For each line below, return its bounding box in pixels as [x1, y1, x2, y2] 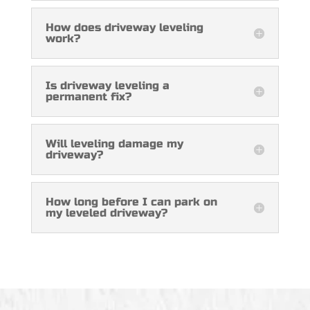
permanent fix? [45, 89, 131, 103]
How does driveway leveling [45, 20, 203, 34]
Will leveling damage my [45, 136, 183, 150]
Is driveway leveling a [45, 78, 170, 92]
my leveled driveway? [45, 206, 167, 219]
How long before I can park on [45, 194, 217, 208]
